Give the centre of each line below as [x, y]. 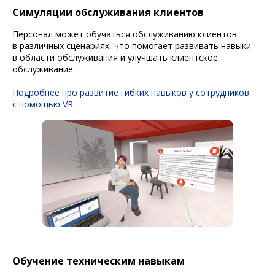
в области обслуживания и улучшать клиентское [115, 57]
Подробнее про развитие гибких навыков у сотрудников [131, 92]
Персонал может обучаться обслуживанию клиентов [125, 34]
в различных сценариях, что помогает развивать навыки [132, 45]
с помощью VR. [44, 104]
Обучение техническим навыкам [99, 261]
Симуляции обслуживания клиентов [108, 12]
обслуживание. [44, 69]
